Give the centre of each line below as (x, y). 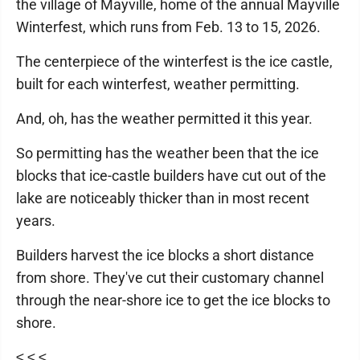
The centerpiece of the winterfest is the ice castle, (174, 61)
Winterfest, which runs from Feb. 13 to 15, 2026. (168, 27)
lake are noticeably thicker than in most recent (163, 198)
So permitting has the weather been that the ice (168, 153)
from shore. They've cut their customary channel (170, 278)
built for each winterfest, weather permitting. (158, 84)
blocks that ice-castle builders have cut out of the (171, 176)
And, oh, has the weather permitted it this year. (164, 119)
